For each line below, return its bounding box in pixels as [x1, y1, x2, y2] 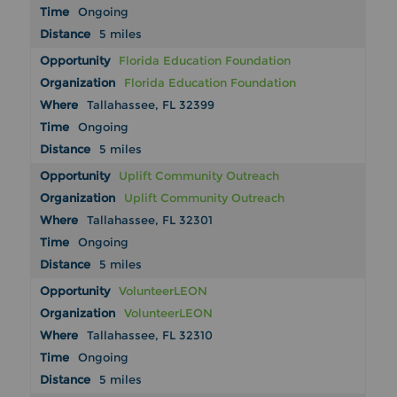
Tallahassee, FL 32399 [87, 97, 215, 113]
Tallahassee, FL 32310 [87, 328, 214, 343]
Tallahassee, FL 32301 [87, 213, 214, 228]
